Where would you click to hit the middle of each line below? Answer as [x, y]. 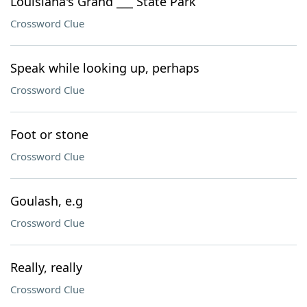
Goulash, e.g [47, 201]
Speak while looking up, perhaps [105, 68]
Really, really [46, 267]
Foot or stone [49, 134]
